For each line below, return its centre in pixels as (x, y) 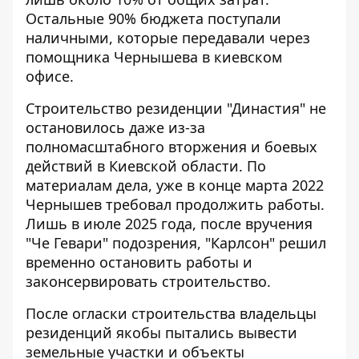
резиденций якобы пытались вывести (161, 333)
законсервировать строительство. (148, 282)
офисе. (50, 77)
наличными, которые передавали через (168, 38)
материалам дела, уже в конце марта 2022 (175, 186)
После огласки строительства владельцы (171, 314)
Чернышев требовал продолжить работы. (175, 205)
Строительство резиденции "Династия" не (176, 109)
